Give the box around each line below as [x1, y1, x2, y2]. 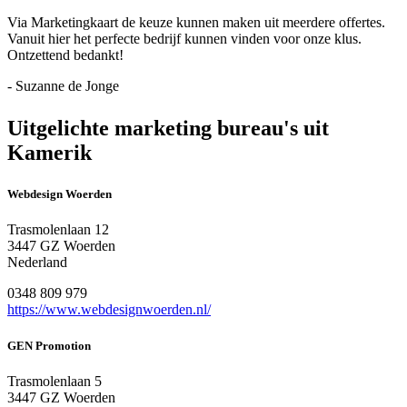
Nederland [7, 254, 67, 271]
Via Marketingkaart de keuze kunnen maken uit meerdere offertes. [7, 15, 385, 31]
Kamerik [7, 141, 92, 165]
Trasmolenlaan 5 [7, 372, 102, 389]
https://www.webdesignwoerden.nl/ [7, 302, 211, 318]
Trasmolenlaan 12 [7, 222, 109, 238]
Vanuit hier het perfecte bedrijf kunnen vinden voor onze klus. [7, 31, 362, 47]
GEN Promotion [7, 338, 91, 352]
